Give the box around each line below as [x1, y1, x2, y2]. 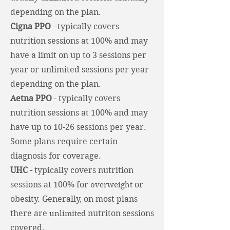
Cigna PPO [10, 22, 51, 31]
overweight [90, 180, 132, 189]
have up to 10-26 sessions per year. [10, 122, 146, 132]
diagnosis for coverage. [10, 151, 103, 161]
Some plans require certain [10, 137, 118, 146]
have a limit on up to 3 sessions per [10, 50, 146, 60]
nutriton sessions [86, 208, 154, 218]
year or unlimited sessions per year [10, 65, 149, 74]
